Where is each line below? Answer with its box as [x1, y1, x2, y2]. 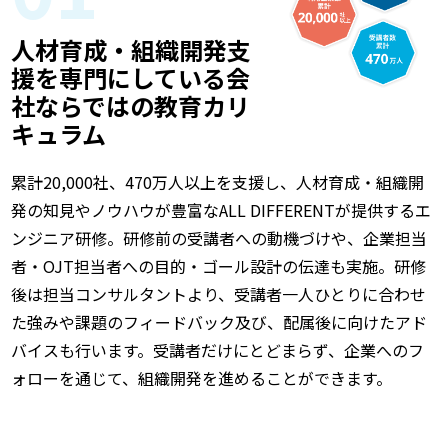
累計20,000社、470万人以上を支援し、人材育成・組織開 [11, 169, 425, 194]
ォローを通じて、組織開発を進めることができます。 [11, 365, 393, 390]
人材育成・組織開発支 [11, 31, 252, 67]
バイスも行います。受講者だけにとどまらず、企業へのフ [11, 337, 425, 362]
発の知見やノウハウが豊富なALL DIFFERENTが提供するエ [11, 197, 432, 222]
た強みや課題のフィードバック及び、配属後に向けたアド [11, 309, 428, 334]
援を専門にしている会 [11, 59, 251, 95]
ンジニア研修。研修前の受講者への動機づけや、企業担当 [11, 225, 428, 250]
